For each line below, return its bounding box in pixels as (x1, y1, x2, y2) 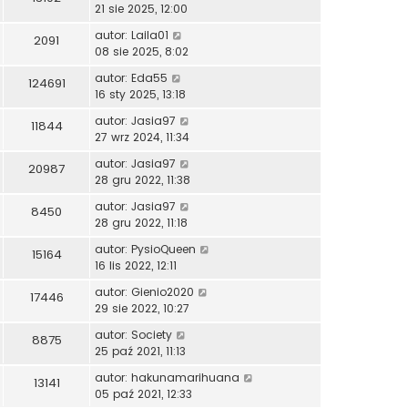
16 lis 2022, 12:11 (95, 257, 177, 273)
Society (131, 326, 172, 342)
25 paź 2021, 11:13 (95, 342, 186, 359)
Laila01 (131, 26, 168, 43)
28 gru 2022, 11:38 (95, 171, 190, 188)
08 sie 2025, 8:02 (95, 43, 189, 59)
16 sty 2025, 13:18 (95, 86, 186, 102)
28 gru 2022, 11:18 (95, 214, 188, 230)
